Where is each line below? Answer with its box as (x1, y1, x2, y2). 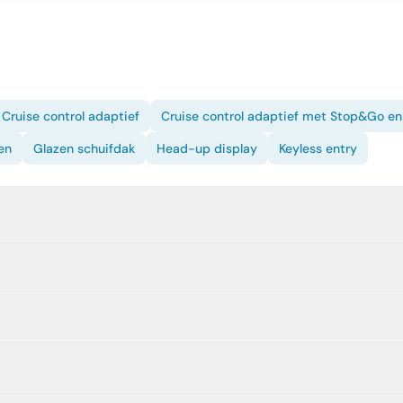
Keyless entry (279, 140, 357, 157)
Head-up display (157, 140, 257, 157)
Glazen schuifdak (33, 140, 135, 157)
